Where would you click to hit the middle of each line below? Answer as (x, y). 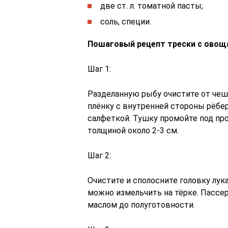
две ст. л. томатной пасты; (152, 6)
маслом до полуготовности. (141, 205)
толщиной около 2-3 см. (133, 131)
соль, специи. (126, 22)
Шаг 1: (99, 69)
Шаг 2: (99, 155)
